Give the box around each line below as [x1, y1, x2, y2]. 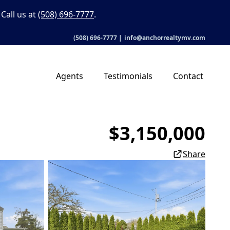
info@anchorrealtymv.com [124, 33, 205, 42]
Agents [56, 70, 83, 82]
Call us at [1, 9, 38, 20]
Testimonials [104, 70, 152, 82]
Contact [173, 70, 203, 82]
